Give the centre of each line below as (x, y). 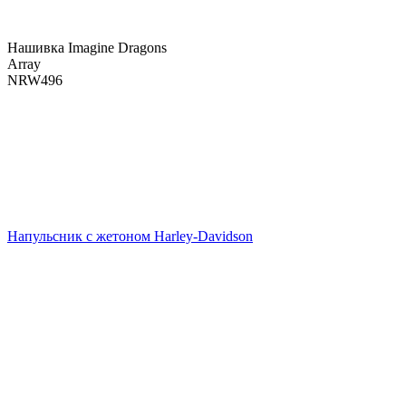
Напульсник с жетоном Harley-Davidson (130, 236)
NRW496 (35, 80)
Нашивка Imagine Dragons (87, 47)
